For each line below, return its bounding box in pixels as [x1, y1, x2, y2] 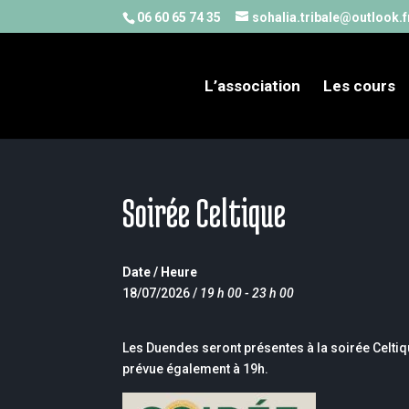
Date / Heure [122, 265, 198, 279]
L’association [204, 77, 301, 95]
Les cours [323, 77, 396, 95]
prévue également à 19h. [122, 362, 269, 376]
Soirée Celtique [122, 191, 287, 235]
